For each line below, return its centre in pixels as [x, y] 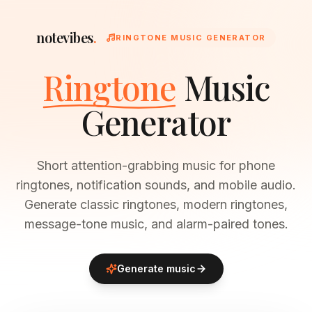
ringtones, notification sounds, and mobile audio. [156, 185]
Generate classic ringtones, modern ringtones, [156, 204]
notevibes [65, 37]
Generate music [156, 268]
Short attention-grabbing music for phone [156, 165]
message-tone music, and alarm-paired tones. [156, 224]
